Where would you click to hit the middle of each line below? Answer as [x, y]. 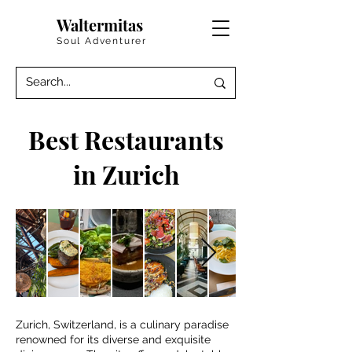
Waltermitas [100, 25]
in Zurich [126, 174]
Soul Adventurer [102, 41]
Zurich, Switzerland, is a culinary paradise [122, 324]
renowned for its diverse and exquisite [113, 339]
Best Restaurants [126, 139]
